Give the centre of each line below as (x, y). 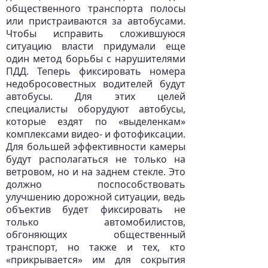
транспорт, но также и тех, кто (96, 247)
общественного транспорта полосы (96, 8)
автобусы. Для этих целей (96, 96)
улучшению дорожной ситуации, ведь (96, 197)
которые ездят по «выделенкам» (96, 121)
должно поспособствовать (96, 184)
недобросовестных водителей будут (96, 84)
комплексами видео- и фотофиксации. (96, 134)
